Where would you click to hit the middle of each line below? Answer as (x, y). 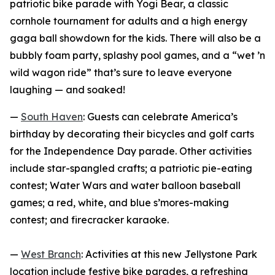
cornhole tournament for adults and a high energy (129, 21)
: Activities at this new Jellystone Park (169, 254)
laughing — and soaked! (68, 90)
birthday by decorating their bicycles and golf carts (132, 134)
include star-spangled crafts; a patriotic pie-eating (131, 168)
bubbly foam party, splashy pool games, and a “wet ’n (137, 56)
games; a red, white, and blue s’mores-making (119, 203)
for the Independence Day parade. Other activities (131, 151)
